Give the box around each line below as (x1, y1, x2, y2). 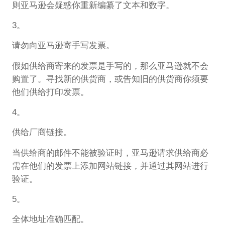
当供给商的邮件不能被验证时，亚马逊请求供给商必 (12, 148, 208, 158)
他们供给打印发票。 (12, 87, 89, 97)
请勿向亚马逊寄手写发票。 (12, 41, 115, 51)
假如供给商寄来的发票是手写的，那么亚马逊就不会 (12, 61, 208, 71)
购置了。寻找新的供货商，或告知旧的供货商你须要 (12, 74, 208, 84)
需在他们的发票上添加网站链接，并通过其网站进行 (12, 161, 208, 171)
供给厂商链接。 (12, 128, 72, 138)
